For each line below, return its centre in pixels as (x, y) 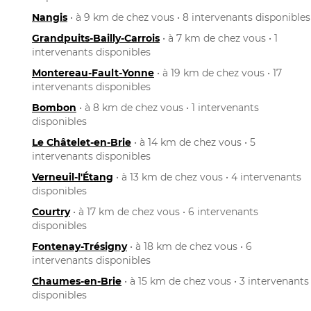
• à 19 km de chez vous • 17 (218, 73)
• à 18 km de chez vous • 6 (190, 246)
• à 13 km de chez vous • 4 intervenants (207, 177)
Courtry (51, 211)
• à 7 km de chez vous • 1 (219, 38)
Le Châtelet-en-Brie (82, 142)
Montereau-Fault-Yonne (93, 73)
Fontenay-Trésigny (79, 246)
